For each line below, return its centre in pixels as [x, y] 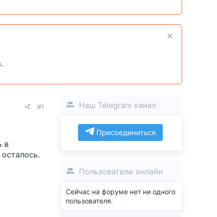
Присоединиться [125, 133]
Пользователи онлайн [121, 171]
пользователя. [89, 201]
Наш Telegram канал [117, 105]
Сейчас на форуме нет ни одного [121, 192]
